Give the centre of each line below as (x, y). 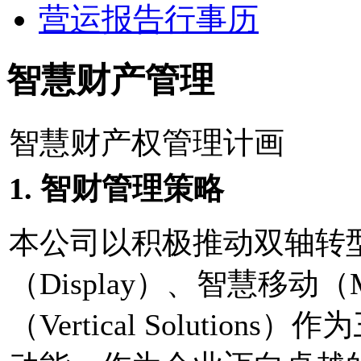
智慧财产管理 (110, 80)
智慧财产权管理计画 (147, 142)
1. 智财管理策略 (116, 188)
